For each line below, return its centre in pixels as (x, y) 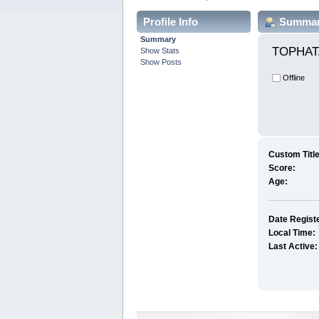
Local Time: (292, 233)
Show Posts (161, 62)
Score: (282, 168)
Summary (158, 39)
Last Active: (293, 247)
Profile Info (171, 21)
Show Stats (160, 50)
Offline (293, 77)
